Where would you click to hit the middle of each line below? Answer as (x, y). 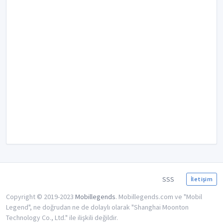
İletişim (202, 179)
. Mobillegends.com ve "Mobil (159, 197)
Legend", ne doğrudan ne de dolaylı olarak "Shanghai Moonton (97, 207)
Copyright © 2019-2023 (41, 197)
